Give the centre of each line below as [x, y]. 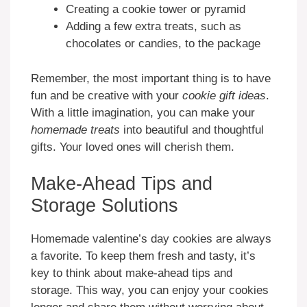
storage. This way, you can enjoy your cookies [150, 291]
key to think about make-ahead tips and [132, 273]
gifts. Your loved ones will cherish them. [133, 147]
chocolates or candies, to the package [163, 44]
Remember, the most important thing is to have [151, 78]
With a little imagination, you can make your [143, 112]
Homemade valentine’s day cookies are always [151, 239]
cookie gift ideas [224, 95]
